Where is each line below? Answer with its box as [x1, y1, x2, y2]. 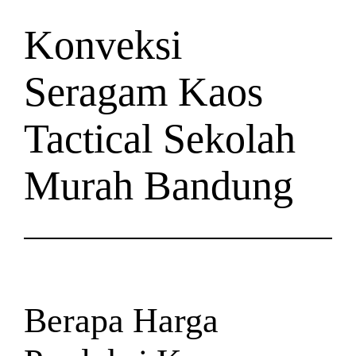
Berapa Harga [24, 301, 219, 341]
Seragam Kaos [24, 68, 264, 114]
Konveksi [24, 21, 183, 68]
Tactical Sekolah [24, 115, 296, 161]
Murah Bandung [24, 162, 294, 208]
